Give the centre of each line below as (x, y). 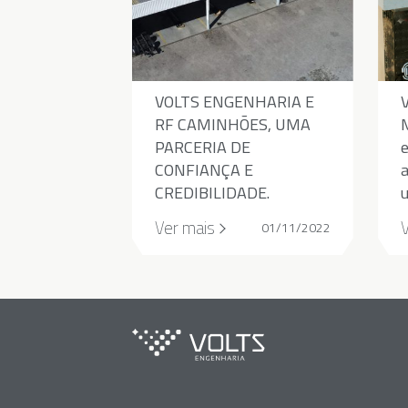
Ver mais (184, 227)
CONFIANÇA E (204, 170)
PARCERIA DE (202, 148)
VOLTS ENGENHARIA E (234, 102)
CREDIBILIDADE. (212, 193)
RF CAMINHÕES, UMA (232, 125)
